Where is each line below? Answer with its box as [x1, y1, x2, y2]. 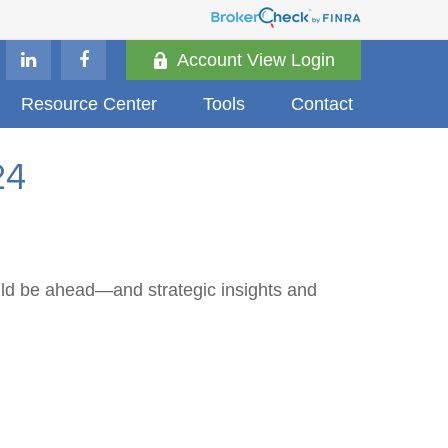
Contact [291, 93, 353, 114]
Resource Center [21, 93, 157, 114]
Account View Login [177, 49, 335, 70]
